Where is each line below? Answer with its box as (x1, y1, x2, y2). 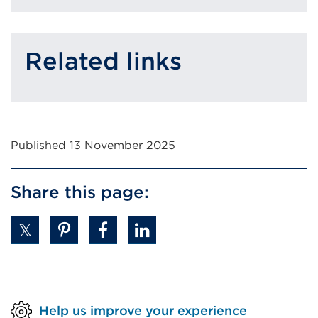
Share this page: (11, 182, 149, 202)
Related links (25, 46, 182, 75)
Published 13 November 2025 (11, 138, 175, 152)
